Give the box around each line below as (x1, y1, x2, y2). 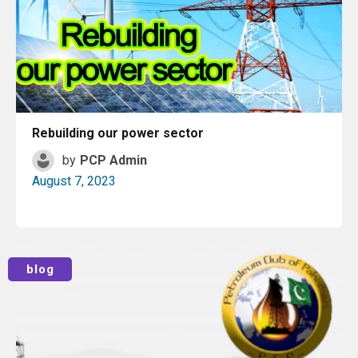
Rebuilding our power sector (32, 125, 204, 141)
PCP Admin (80, 153, 147, 168)
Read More (153, 247, 216, 262)
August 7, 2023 (32, 173, 116, 189)
